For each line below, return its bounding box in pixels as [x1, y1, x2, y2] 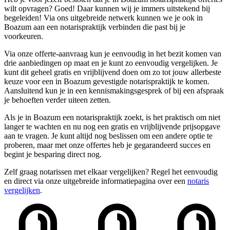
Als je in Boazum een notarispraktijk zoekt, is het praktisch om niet [4, 112, 220, 122]
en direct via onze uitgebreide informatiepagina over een [4, 176, 187, 185]
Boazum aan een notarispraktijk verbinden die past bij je [4, 22, 185, 31]
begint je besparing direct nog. [4, 149, 102, 159]
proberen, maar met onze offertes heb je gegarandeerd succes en [4, 140, 210, 149]
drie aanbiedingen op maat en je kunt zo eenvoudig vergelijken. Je [4, 58, 218, 67]
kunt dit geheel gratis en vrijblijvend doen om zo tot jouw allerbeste [4, 67, 221, 76]
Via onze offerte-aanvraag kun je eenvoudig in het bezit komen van [4, 49, 221, 58]
